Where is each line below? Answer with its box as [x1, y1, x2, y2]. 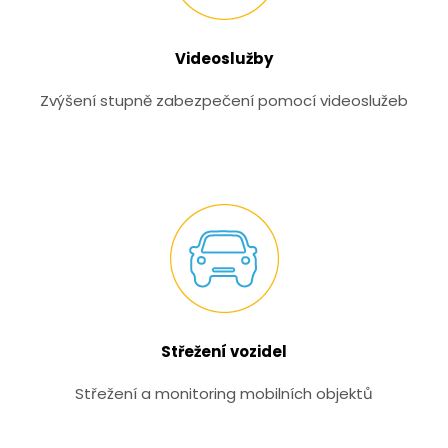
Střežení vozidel [161, 341, 287, 362]
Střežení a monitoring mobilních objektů [75, 383, 373, 404]
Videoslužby [175, 48, 273, 69]
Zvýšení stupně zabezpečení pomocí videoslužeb [40, 90, 408, 111]
